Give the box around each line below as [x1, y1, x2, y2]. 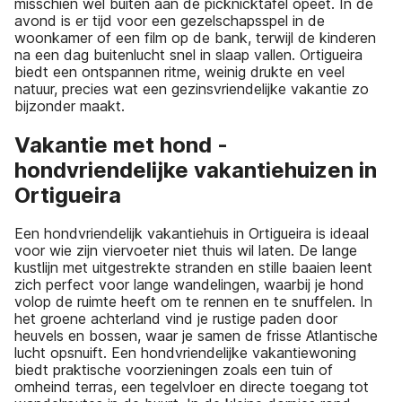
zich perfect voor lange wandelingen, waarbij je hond [14, 275, 364, 294]
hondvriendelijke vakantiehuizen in [14, 156, 377, 183]
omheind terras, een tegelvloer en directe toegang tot [14, 378, 369, 397]
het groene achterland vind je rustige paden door [14, 310, 337, 328]
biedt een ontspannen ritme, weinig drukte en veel [14, 62, 345, 81]
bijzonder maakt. [14, 96, 125, 115]
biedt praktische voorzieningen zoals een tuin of [14, 361, 333, 380]
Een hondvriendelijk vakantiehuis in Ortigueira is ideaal [14, 224, 369, 243]
